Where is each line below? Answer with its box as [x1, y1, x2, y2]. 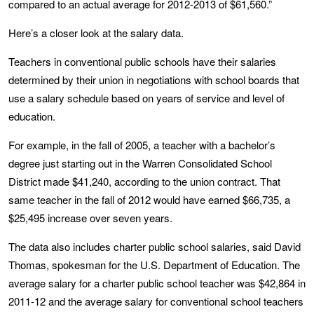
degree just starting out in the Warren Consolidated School [8, 155, 272, 170]
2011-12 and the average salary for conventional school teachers [8, 293, 303, 308]
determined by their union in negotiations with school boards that [8, 71, 299, 87]
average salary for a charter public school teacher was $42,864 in [8, 275, 306, 290]
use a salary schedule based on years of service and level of [8, 90, 285, 105]
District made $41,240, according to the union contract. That [8, 173, 280, 189]
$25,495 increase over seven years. [8, 210, 172, 225]
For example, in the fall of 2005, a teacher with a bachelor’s [8, 137, 275, 152]
